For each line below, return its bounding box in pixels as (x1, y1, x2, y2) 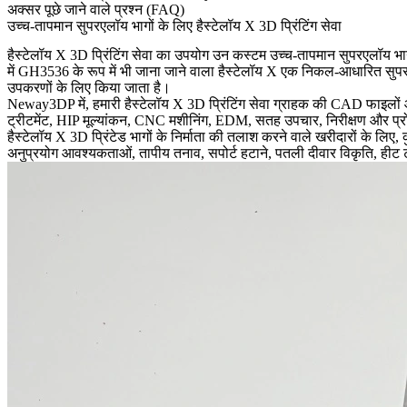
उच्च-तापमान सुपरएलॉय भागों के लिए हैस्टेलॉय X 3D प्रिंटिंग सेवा (7, 17, 342, 34)
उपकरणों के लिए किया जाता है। (7, 79, 171, 95)
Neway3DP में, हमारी (7, 95, 124, 112)
